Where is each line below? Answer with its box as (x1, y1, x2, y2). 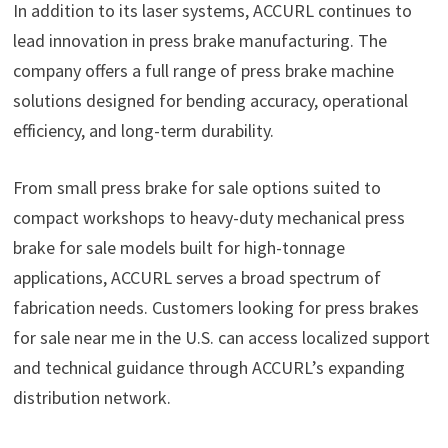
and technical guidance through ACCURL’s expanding (12, 356, 405, 380)
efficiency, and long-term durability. (12, 119, 274, 143)
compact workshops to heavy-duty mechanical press (12, 206, 405, 230)
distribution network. (12, 386, 171, 410)
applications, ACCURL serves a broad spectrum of (12, 266, 381, 290)
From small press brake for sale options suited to (12, 176, 381, 200)
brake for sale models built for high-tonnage (12, 236, 345, 260)
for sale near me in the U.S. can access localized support (12, 326, 430, 350)
